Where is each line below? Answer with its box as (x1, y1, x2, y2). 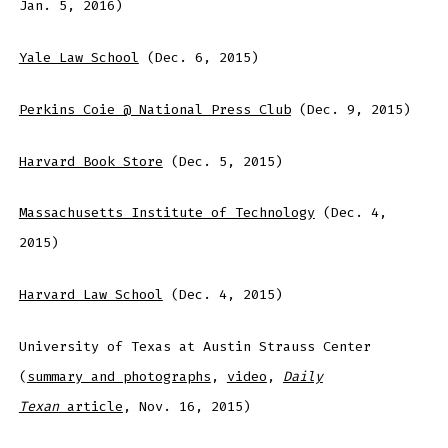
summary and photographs (26, 368, 211, 386)
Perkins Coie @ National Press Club (18, 100, 291, 118)
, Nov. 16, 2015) (122, 398, 251, 416)
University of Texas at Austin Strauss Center (18, 338, 371, 356)
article (58, 398, 123, 416)
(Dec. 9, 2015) (290, 100, 411, 118)
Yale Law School (18, 48, 139, 66)
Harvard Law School (18, 286, 163, 304)
